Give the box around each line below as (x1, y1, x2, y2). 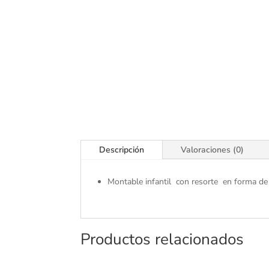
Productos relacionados (80, 228, 244, 250)
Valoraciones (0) (181, 144, 244, 156)
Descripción (99, 144, 145, 156)
